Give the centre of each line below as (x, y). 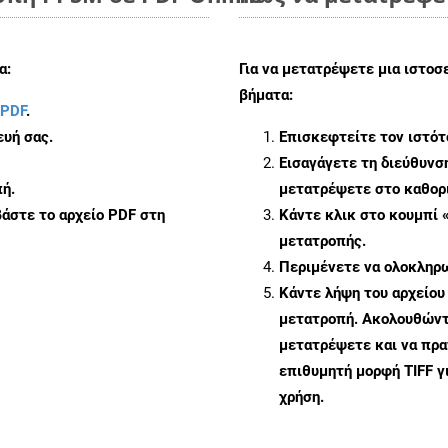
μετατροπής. (322, 240)
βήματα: (266, 94)
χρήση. (301, 396)
